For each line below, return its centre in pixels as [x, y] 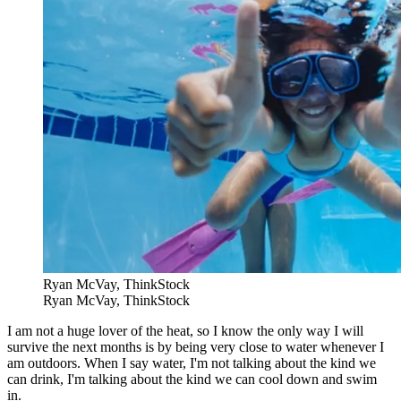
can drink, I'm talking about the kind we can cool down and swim [192, 380]
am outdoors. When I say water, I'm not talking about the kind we [192, 363]
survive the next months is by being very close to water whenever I [196, 347]
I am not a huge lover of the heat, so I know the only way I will [185, 331]
